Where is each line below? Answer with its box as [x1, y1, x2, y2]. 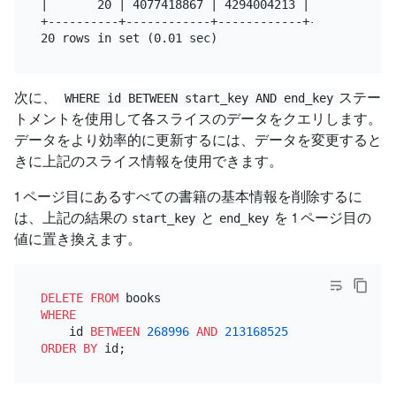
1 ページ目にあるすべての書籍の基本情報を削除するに [14, 187, 362, 205]
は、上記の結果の [14, 209, 127, 226]
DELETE [40, 291, 83, 306]
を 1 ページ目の [273, 209, 371, 226]
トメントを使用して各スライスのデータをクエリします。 [14, 110, 382, 127]
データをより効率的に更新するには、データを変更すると [14, 131, 382, 148]
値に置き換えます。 [14, 230, 141, 247]
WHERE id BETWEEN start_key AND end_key [65, 90, 334, 105]
